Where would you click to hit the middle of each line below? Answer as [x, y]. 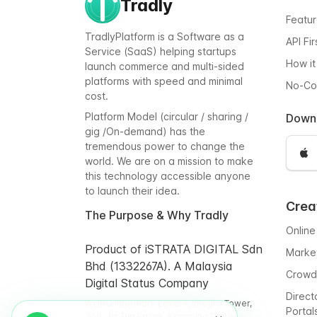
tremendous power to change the [165, 146]
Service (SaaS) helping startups [161, 51]
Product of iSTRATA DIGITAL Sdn [174, 249]
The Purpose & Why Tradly [157, 215]
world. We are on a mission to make [169, 161]
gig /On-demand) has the [145, 131]
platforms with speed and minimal [164, 81]
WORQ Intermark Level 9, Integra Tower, [168, 303]
